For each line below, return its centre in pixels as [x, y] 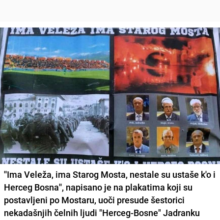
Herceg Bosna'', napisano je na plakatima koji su [98, 187]
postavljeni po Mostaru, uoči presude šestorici [94, 200]
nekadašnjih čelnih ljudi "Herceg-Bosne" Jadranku [102, 212]
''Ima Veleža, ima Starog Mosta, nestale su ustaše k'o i [110, 174]
